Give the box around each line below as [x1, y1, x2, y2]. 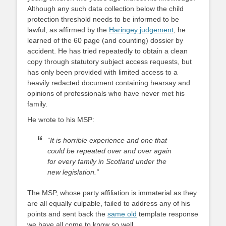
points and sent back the [27, 210, 107, 218]
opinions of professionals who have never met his [27, 89, 185, 97]
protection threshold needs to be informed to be [27, 15, 179, 23]
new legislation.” [47, 168, 99, 176]
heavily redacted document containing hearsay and [27, 79, 190, 87]
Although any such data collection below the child [27, 5, 184, 13]
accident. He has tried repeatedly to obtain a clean [27, 47, 188, 55]
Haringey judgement [109, 26, 174, 34]
